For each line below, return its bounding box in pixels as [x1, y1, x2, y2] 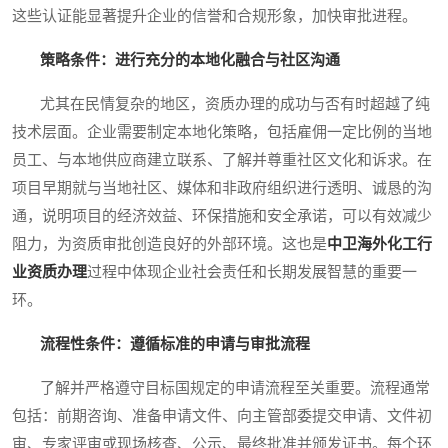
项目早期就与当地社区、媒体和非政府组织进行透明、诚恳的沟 [12, 180, 432, 197]
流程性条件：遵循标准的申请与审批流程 [40, 336, 310, 353]
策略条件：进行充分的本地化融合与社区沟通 [40, 52, 340, 69]
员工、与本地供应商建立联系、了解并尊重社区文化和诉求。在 [12, 152, 432, 169]
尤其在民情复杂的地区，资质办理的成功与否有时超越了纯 [12, 96, 430, 113]
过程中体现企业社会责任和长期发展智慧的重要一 [87, 264, 417, 281]
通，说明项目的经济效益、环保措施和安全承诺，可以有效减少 [12, 208, 432, 225]
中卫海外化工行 [327, 236, 432, 253]
